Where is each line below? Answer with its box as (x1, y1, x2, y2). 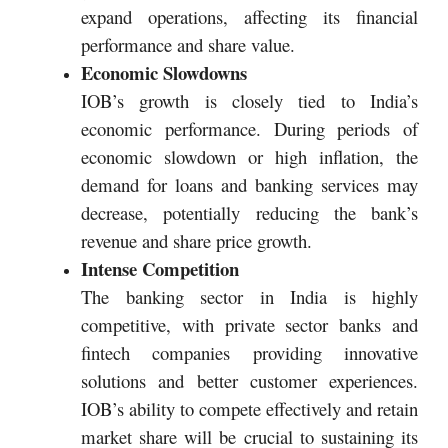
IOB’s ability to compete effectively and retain (81, 396, 418, 422)
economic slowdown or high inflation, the (81, 144, 418, 170)
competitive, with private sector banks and (81, 312, 418, 338)
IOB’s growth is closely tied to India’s (81, 88, 418, 114)
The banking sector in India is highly (81, 284, 418, 310)
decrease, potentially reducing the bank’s (81, 200, 418, 226)
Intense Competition (81, 255, 239, 283)
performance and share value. (81, 32, 295, 58)
